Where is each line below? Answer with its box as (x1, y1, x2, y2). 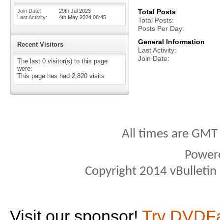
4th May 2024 (59, 14, 93, 20)
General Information (138, 38, 205, 46)
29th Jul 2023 (59, 8, 91, 14)
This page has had (17, 72, 72, 80)
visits (87, 72, 105, 80)
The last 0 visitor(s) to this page (17, 57, 108, 65)
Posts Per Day (138, 25, 182, 32)
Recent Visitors (17, 41, 63, 48)
